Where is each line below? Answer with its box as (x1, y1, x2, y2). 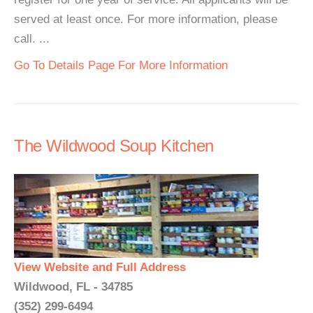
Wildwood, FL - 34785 (14, 280, 133, 293)
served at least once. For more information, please (14, 13, 277, 26)
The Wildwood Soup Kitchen (14, 136, 214, 155)
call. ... (14, 32, 50, 45)
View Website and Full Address (14, 261, 186, 274)
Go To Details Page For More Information (14, 59, 228, 72)
